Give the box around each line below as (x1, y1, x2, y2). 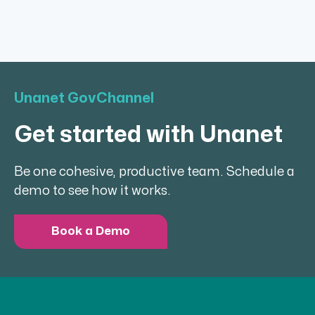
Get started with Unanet (14, 123, 283, 146)
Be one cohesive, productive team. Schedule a (14, 166, 295, 179)
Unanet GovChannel (14, 91, 154, 105)
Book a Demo (51, 226, 130, 238)
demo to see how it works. (14, 185, 171, 198)
